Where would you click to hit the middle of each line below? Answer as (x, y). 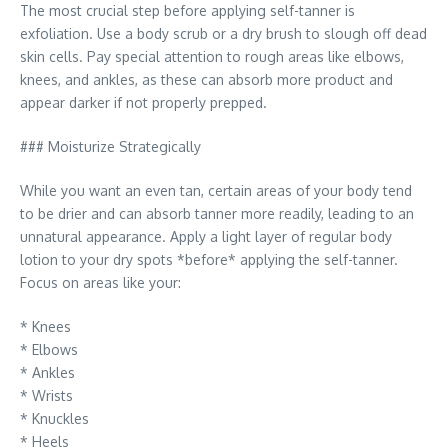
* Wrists (46, 395)
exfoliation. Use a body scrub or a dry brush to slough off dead (223, 33)
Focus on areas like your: (100, 282)
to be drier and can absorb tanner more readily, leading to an (217, 213)
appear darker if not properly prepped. (143, 102)
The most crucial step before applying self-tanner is (187, 10)
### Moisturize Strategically (110, 146)
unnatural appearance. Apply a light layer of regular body (206, 236)
